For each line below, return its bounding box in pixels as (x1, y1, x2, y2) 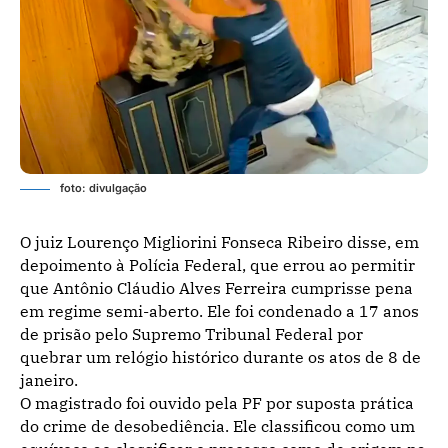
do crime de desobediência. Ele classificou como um (20, 415, 415, 436)
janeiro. (20, 369, 78, 390)
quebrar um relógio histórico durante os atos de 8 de (20, 346, 421, 367)
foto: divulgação (60, 180, 147, 195)
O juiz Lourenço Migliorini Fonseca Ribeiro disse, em (20, 231, 419, 252)
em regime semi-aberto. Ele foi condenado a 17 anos (20, 300, 419, 321)
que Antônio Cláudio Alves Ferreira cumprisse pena (20, 277, 413, 298)
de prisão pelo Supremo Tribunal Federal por (20, 323, 363, 344)
